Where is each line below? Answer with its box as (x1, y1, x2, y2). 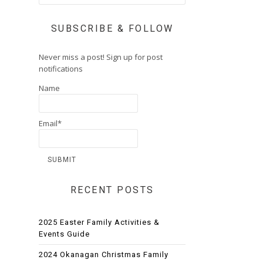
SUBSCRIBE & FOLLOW (50, 23, 174, 35)
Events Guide (39, 229, 90, 238)
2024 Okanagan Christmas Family (39, 249, 168, 259)
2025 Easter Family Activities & (39, 217, 160, 227)
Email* (39, 118, 62, 129)
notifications (39, 63, 83, 75)
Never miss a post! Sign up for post (39, 52, 163, 63)
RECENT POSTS (70, 184, 154, 195)
